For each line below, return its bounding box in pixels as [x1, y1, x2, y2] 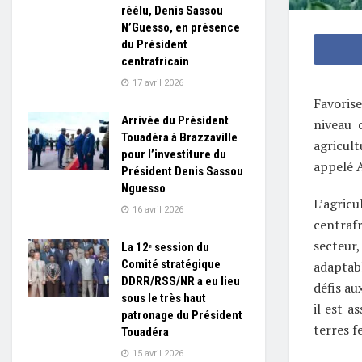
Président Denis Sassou [121, 164, 243, 179]
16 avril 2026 [130, 204, 183, 215]
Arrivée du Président [121, 113, 229, 128]
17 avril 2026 [130, 78, 183, 88]
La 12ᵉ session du [121, 240, 209, 255]
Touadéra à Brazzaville [121, 130, 238, 145]
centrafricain [121, 54, 189, 69]
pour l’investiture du [121, 147, 226, 162]
